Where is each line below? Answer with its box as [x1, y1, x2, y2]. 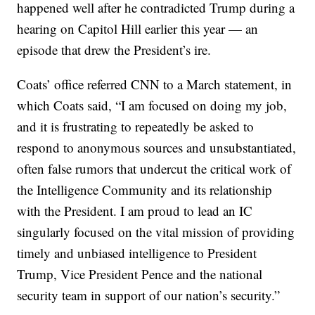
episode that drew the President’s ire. [17, 41, 212, 58]
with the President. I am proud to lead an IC [17, 202, 253, 219]
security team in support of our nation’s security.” [17, 286, 281, 304]
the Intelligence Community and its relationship [17, 181, 273, 198]
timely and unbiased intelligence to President [17, 244, 257, 262]
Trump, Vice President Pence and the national [17, 265, 263, 283]
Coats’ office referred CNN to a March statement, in [17, 75, 292, 93]
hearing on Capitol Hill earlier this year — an [17, 20, 259, 37]
